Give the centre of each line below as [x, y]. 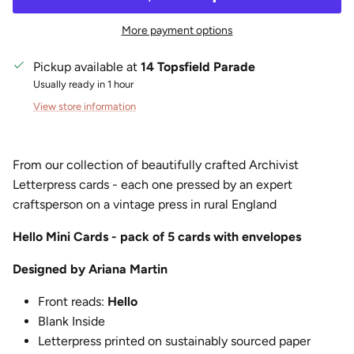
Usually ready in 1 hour [83, 84]
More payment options [177, 30]
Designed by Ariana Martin [90, 269]
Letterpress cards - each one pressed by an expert [153, 184]
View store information [85, 106]
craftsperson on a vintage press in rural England [145, 204]
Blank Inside [72, 321]
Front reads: [73, 301]
